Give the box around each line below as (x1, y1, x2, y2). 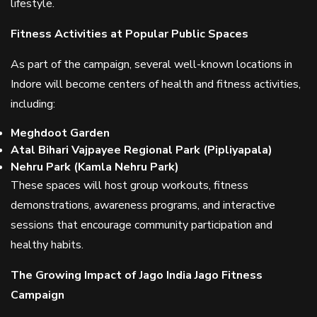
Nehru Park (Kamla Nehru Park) (11, 159, 179, 175)
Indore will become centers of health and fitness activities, (11, 76, 301, 92)
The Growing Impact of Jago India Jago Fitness (11, 267, 263, 283)
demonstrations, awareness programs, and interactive (11, 197, 275, 213)
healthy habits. (11, 237, 83, 253)
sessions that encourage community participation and (11, 217, 272, 233)
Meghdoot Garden (11, 125, 110, 141)
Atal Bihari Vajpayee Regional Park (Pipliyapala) (11, 142, 272, 158)
